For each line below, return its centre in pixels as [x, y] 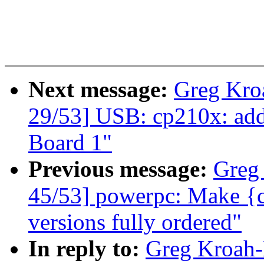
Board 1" [70, 143]
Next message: [101, 90]
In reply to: [87, 249]
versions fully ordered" [135, 222]
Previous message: [121, 169]
